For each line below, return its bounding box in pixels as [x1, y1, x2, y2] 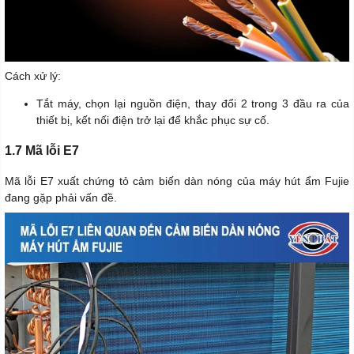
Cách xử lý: [5, 70, 61, 83]
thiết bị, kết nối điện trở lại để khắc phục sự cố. [36, 114, 269, 127]
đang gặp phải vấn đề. [5, 191, 117, 205]
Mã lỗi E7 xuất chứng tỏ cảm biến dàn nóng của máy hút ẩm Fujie [5, 175, 349, 188]
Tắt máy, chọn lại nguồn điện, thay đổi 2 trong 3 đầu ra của [36, 97, 349, 111]
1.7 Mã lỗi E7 [5, 144, 79, 158]
